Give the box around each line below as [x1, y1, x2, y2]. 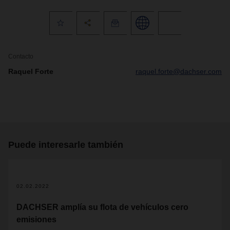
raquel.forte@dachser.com [136, 67, 222, 75]
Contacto [8, 52, 33, 60]
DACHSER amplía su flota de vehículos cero [16, 202, 188, 212]
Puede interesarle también [8, 139, 123, 150]
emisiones [16, 215, 56, 224]
